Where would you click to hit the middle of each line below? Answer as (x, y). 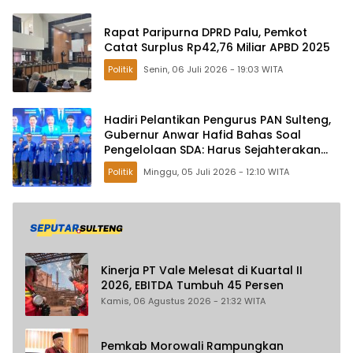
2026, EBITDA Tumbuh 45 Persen (192, 286)
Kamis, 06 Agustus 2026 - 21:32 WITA (183, 301)
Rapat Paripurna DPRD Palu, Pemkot (206, 33)
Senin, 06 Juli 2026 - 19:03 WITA (272, 70)
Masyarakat (139, 164)
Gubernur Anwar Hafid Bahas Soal (203, 134)
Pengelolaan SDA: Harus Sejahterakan (212, 149)
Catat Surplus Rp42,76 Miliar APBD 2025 (217, 48)
